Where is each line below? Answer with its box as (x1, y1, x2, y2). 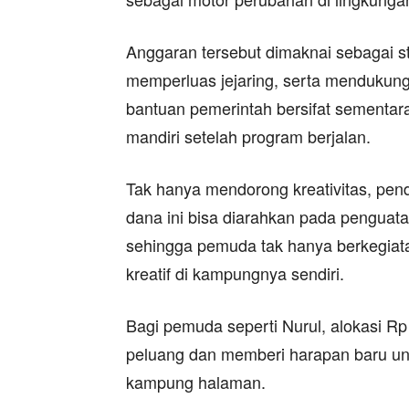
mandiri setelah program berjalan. (126, 124, 371, 148)
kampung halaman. (126, 370, 266, 393)
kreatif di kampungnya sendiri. (126, 261, 344, 285)
